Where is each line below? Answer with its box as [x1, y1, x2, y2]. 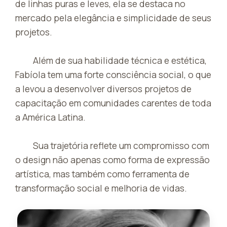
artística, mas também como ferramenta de [15, 167, 190, 180]
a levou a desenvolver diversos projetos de [15, 82, 192, 95]
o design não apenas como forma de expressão [15, 153, 210, 166]
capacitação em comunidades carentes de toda [15, 96, 211, 109]
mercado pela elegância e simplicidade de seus [15, 11, 211, 24]
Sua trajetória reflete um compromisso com [33, 139, 210, 152]
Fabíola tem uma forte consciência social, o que [15, 68, 211, 81]
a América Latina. [15, 110, 86, 123]
